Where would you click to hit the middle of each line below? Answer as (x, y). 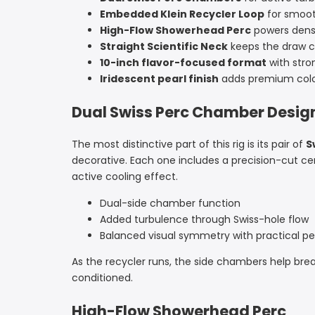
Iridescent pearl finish (159, 79)
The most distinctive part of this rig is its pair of (189, 144)
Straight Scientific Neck (164, 47)
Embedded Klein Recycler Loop (182, 14)
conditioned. (102, 278)
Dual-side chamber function (170, 204)
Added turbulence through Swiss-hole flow (204, 220)
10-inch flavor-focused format (183, 63)
